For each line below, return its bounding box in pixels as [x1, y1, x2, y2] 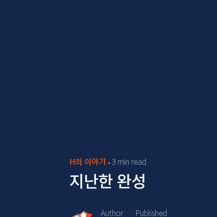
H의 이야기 [69, 155, 107, 167]
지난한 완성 [69, 168, 146, 192]
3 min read [112, 155, 147, 167]
